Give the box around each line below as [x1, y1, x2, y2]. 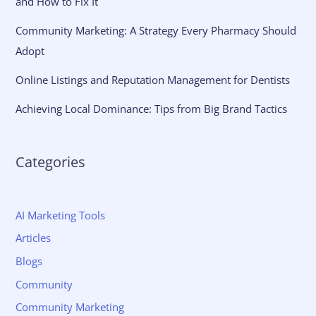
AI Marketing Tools [16, 207, 106, 222]
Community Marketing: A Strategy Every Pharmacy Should [16, 23, 297, 38]
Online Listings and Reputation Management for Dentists [16, 73, 291, 87]
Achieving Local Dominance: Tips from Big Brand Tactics [16, 102, 288, 116]
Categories [16, 152, 86, 171]
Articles [16, 231, 51, 245]
